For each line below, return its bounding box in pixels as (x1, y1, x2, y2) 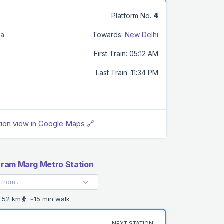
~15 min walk (27, 194, 70, 203)
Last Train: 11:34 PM (96, 68, 158, 77)
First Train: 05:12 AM (94, 49, 158, 58)
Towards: (92, 30, 123, 39)
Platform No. (111, 11, 153, 20)
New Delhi (125, 30, 158, 39)
